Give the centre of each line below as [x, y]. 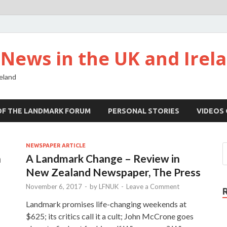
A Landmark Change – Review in [103, 158]
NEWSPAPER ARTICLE [56, 145]
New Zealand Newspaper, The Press [113, 172]
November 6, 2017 [54, 186]
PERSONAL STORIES [144, 111]
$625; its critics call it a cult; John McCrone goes [110, 216]
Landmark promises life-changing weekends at [106, 204]
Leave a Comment [153, 186]
